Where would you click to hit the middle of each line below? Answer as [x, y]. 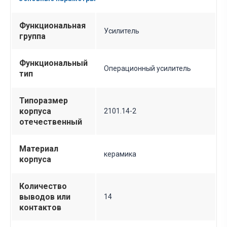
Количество [43, 186]
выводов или [45, 197]
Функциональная [52, 26]
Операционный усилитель [147, 69]
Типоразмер [44, 101]
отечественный [51, 122]
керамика [120, 154]
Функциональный [53, 63]
